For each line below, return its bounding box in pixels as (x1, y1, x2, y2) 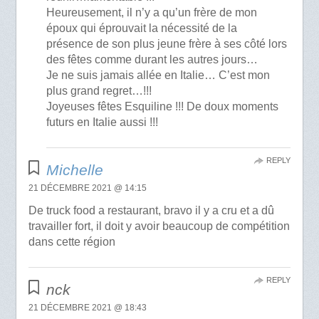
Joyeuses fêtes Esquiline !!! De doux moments (46, 100, 279, 113)
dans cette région (28, 236, 115, 249)
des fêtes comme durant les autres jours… (46, 53, 258, 66)
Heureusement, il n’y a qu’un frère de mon (46, 6, 258, 19)
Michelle (46, 162, 104, 179)
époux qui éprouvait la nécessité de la (46, 22, 238, 35)
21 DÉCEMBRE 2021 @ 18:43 (28, 303, 147, 313)
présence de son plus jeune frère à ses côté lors (46, 38, 288, 51)
